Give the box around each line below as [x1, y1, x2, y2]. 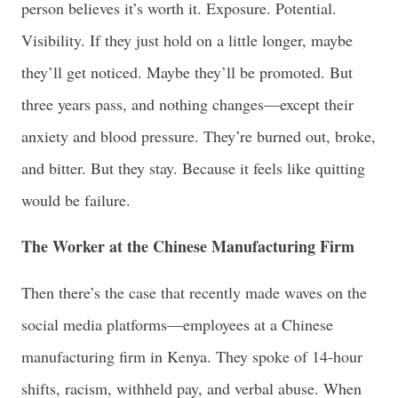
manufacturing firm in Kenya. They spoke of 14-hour [21, 346, 362, 368]
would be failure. [21, 188, 131, 211]
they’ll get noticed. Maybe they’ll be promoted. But [21, 60, 353, 83]
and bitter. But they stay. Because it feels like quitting [21, 156, 365, 179]
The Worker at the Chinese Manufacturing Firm [21, 234, 354, 258]
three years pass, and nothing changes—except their [21, 92, 354, 115]
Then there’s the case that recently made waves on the [21, 282, 367, 304]
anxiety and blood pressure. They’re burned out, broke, [21, 124, 376, 147]
